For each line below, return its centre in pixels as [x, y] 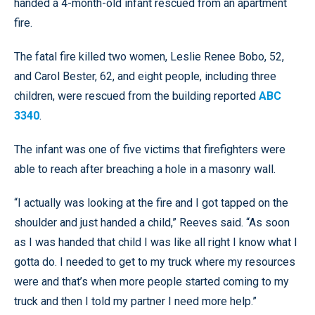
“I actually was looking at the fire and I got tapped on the [151, 203]
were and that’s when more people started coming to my [152, 282]
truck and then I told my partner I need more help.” [135, 301]
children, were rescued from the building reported [136, 96]
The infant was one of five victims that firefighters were [150, 149]
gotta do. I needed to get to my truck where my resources [155, 262]
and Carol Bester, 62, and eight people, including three [145, 76]
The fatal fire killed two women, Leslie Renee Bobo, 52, [149, 57]
